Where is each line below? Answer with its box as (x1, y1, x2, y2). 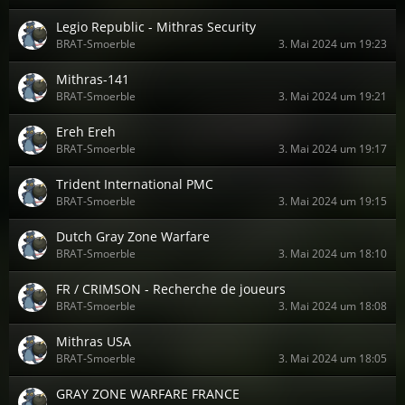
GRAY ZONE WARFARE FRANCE (56, 385, 240, 402)
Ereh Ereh (56, 123, 116, 140)
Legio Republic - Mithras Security (56, 18, 256, 35)
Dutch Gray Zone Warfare (56, 228, 210, 245)
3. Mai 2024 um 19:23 (278, 36, 387, 52)
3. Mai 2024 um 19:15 (278, 193, 387, 209)
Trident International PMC (56, 175, 213, 193)
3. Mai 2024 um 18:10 (278, 246, 387, 261)
